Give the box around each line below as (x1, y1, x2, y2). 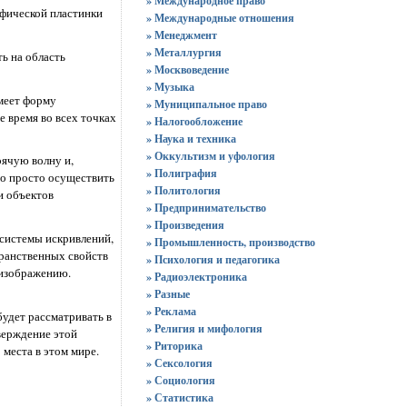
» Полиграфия (145, 165, 217, 181)
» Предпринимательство (145, 200, 266, 215)
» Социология (145, 372, 215, 388)
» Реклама (145, 303, 196, 319)
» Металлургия (145, 45, 222, 60)
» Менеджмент (145, 27, 217, 43)
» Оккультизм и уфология (145, 148, 275, 164)
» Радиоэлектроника (145, 269, 247, 284)
